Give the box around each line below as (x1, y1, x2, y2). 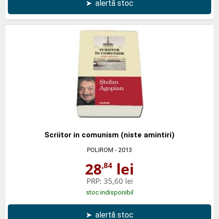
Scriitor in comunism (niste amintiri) (44, 130, 175, 139)
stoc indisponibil (86, 188, 133, 196)
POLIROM (87, 146, 113, 153)
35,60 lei (103, 175, 133, 186)
